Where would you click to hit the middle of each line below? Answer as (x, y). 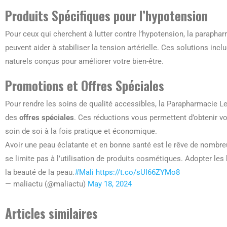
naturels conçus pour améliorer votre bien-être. (84, 61)
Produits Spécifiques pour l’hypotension (106, 15)
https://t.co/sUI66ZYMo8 (138, 172)
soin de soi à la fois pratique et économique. (81, 131)
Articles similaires (51, 213)
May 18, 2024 (110, 184)
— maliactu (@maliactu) (46, 184)
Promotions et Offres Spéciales (85, 85)
